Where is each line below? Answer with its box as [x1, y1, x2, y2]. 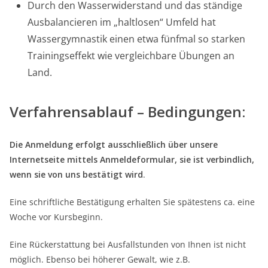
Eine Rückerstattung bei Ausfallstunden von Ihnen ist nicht [10, 239, 246, 251]
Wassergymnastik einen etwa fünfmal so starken [28, 32, 245, 46]
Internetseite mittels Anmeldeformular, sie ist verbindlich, [10, 154, 254, 166]
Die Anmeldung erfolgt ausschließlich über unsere [10, 139, 218, 151]
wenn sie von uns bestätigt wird [10, 169, 143, 181]
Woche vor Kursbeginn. [10, 211, 103, 223]
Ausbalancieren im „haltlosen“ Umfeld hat [28, 16, 216, 29]
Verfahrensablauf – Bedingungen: [10, 102, 245, 122]
